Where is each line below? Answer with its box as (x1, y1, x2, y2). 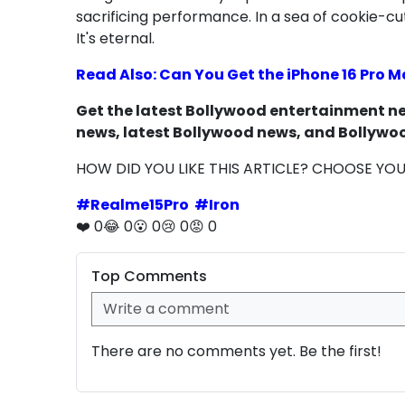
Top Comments (91, 265, 207, 287)
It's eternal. (76, 27, 155, 49)
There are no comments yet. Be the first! (91, 340, 381, 362)
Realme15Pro (90, 193, 189, 215)
